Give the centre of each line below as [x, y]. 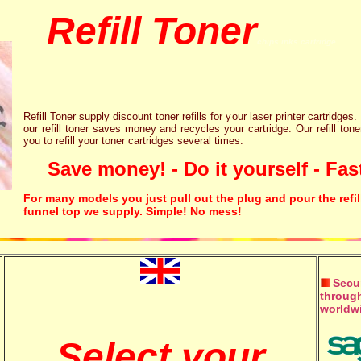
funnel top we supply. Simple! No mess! [133, 211]
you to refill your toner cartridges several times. [133, 141]
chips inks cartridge [297, 41]
